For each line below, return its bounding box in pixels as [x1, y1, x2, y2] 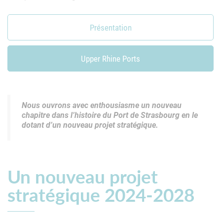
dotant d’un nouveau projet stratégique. [21, 119, 158, 130]
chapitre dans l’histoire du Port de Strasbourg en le [21, 110, 198, 120]
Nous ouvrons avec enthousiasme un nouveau [21, 100, 182, 110]
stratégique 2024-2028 [7, 181, 194, 207]
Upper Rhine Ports [81, 52, 140, 64]
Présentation [89, 21, 132, 33]
